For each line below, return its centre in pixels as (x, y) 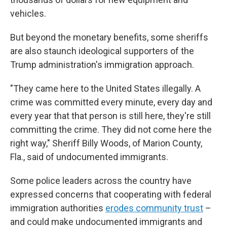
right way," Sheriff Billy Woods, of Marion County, (106, 143)
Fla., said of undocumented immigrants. (89, 157)
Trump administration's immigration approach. (102, 65)
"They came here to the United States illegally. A (105, 88)
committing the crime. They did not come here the (111, 129)
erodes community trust (154, 208)
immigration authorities (58, 208)
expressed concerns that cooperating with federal (111, 194)
